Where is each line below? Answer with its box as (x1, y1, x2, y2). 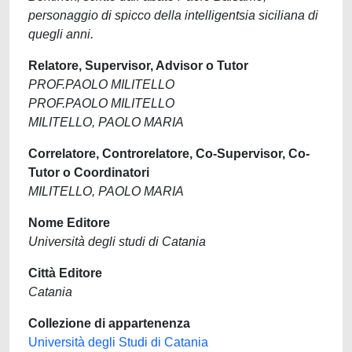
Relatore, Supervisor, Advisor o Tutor (28, 59, 248, 72)
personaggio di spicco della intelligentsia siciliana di (28, 9, 318, 22)
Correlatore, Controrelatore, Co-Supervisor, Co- (28, 147, 310, 160)
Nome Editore (28, 216, 110, 229)
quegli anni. (28, 27, 93, 41)
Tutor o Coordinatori (28, 166, 149, 179)
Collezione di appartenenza (28, 317, 190, 330)
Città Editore (28, 266, 102, 280)
